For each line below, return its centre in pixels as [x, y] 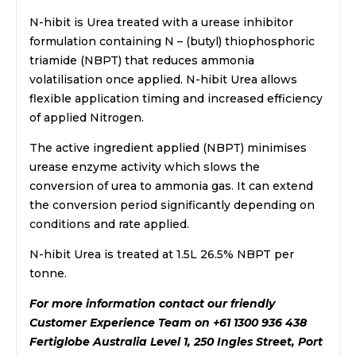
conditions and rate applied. [109, 224]
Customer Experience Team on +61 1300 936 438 [168, 322]
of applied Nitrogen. [87, 117]
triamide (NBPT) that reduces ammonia [142, 60]
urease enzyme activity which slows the [145, 166]
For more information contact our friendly [152, 303]
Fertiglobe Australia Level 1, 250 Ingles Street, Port [176, 341]
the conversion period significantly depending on [172, 205]
